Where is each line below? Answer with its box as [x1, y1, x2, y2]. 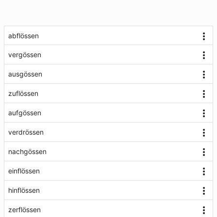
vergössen [8, 50, 41, 59]
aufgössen [8, 108, 41, 117]
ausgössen [8, 70, 42, 78]
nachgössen [8, 147, 46, 155]
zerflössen [8, 205, 41, 214]
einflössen [8, 167, 40, 175]
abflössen [8, 31, 39, 40]
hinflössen [8, 186, 40, 194]
